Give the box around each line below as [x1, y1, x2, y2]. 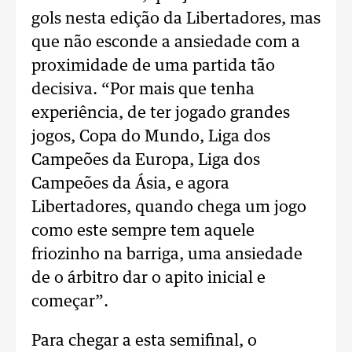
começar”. [31, 294, 108, 310]
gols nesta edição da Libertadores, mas [31, 11, 321, 27]
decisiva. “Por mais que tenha [31, 82, 255, 97]
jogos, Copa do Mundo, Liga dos [31, 129, 270, 145]
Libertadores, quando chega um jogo [31, 200, 306, 215]
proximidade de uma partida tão [31, 58, 275, 74]
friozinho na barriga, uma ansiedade [31, 247, 302, 262]
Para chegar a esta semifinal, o [31, 333, 257, 349]
